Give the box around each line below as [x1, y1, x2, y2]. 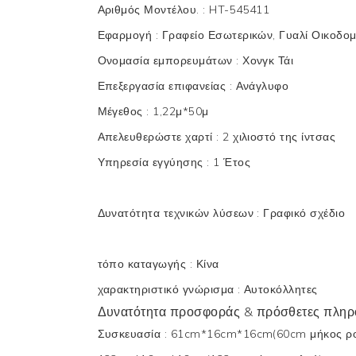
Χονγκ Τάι [242, 52, 294, 68]
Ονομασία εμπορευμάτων [97, 52, 237, 68]
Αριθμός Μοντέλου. [97, 2, 203, 17]
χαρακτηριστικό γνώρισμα [97, 281, 238, 296]
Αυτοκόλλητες [244, 281, 318, 296]
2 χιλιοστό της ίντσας [222, 129, 336, 144]
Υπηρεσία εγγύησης [97, 154, 207, 169]
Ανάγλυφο [235, 78, 289, 93]
